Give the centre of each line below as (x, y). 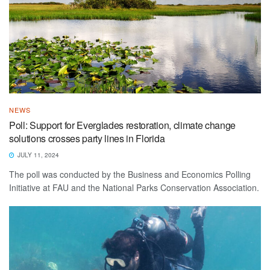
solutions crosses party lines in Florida (88, 139)
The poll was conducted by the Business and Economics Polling (130, 174)
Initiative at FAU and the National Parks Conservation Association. (134, 188)
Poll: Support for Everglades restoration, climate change (123, 125)
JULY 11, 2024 (37, 155)
